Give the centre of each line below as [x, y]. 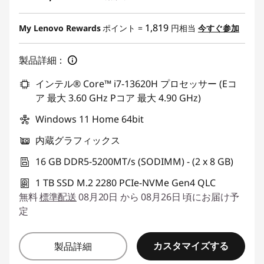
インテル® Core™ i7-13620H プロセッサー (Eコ [136, 83]
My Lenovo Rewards [60, 28]
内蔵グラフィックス [78, 140]
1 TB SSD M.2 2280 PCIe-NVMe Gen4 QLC [126, 182]
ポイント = [124, 28]
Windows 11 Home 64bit [90, 119]
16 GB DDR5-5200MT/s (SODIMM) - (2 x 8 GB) [134, 161]
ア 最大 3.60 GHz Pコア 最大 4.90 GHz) [118, 98]
